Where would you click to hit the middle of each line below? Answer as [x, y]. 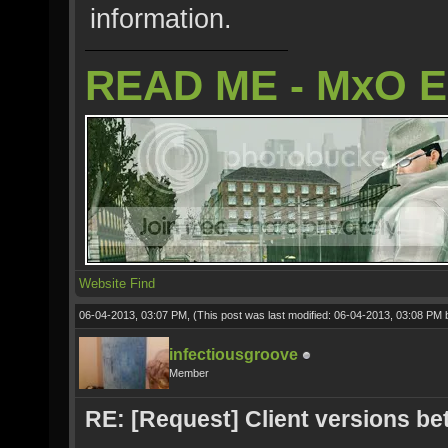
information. [161, 18]
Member [189, 373]
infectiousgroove [233, 354]
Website [102, 283]
